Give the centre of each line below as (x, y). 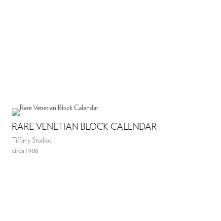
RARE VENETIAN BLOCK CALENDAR (85, 127)
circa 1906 (25, 151)
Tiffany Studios (32, 140)
